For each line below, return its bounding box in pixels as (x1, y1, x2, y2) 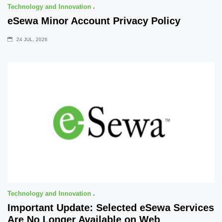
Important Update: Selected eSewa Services (7, 202, 214, 214)
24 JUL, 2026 (15, 37, 48, 43)
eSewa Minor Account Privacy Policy (7, 15, 180, 27)
